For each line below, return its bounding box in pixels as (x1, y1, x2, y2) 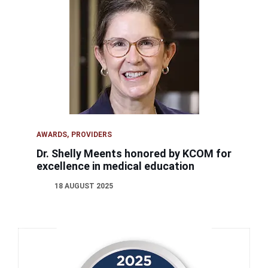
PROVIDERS (71, 130, 112, 139)
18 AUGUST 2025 (54, 181, 114, 190)
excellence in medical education (36, 159, 195, 172)
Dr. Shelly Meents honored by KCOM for (36, 147, 232, 160)
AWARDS (36, 130, 68, 139)
